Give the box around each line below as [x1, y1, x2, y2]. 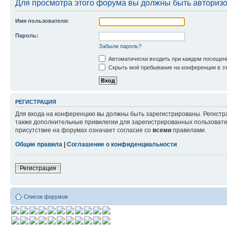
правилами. [171, 126, 206, 134]
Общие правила [15, 140, 62, 148]
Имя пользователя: [15, 18, 69, 24]
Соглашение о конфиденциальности [67, 140, 177, 148]
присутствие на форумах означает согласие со [15, 126, 153, 134]
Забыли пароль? [99, 43, 141, 49]
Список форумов [24, 193, 68, 200]
